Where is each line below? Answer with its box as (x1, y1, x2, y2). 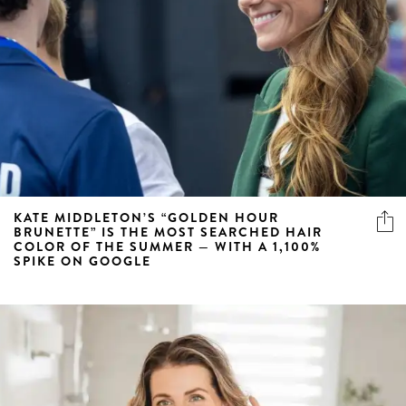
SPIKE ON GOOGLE (14, 251, 151, 270)
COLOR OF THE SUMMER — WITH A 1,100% (14, 237, 321, 256)
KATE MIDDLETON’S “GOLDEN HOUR (14, 208, 279, 227)
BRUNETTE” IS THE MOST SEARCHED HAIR (14, 222, 323, 241)
